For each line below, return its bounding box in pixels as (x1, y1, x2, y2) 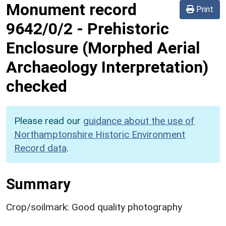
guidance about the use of (83, 115, 195, 127)
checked (6, 76, 67, 96)
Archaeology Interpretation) (6, 57, 208, 77)
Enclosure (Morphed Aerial (6, 38, 200, 58)
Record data (14, 142, 67, 154)
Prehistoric (87, 19, 169, 38)
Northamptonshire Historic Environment (14, 128, 185, 140)
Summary (6, 175, 70, 193)
